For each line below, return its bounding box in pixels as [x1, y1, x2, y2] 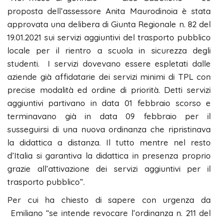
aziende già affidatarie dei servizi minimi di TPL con [7, 71, 211, 82]
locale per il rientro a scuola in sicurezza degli [7, 45, 211, 55]
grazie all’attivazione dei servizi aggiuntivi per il [7, 163, 211, 174]
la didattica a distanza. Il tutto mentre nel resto [7, 137, 211, 147]
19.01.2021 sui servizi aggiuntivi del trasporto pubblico [7, 32, 211, 42]
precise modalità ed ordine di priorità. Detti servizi [7, 84, 211, 95]
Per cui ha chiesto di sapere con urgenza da [7, 194, 211, 205]
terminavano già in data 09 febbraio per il [7, 110, 211, 121]
